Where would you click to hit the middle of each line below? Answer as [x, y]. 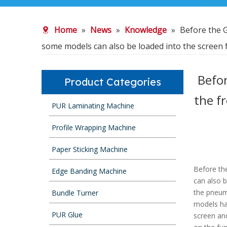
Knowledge [146, 30]
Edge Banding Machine [89, 171]
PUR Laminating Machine [93, 106]
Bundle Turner [75, 193]
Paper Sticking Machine [90, 149]
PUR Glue [67, 215]
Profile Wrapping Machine [94, 127]
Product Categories [112, 82]
